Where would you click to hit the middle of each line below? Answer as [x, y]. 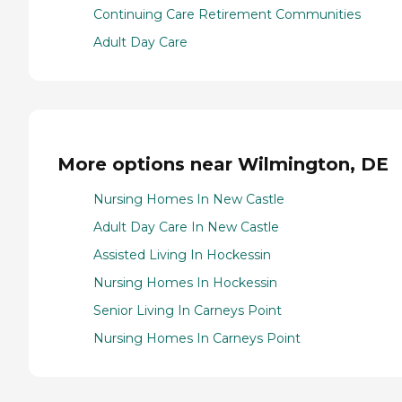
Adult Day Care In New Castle [186, 227]
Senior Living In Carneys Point [188, 310]
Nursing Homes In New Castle [189, 199]
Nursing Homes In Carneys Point [197, 338]
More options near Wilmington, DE [223, 164]
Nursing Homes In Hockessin [185, 282]
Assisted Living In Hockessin [182, 254]
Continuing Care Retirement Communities [227, 15]
